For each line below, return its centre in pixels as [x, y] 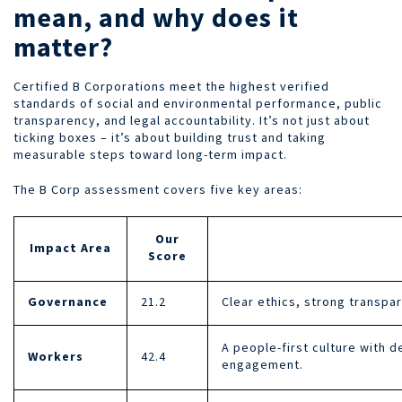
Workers [56, 356]
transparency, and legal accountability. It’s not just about [192, 120]
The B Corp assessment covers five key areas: [158, 189]
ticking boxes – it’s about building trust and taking [170, 137]
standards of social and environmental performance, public [198, 103]
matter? [63, 46]
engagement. [262, 364]
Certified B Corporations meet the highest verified [171, 86]
